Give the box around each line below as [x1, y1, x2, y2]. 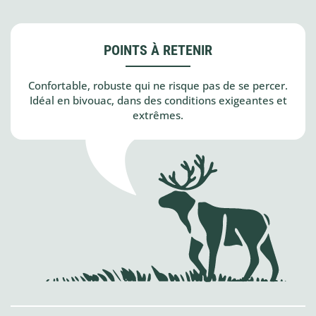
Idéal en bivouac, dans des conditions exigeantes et [29, 93, 287, 108]
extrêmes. [133, 108, 183, 123]
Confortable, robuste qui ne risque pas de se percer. [28, 78, 288, 93]
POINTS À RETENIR [104, 42, 212, 59]
